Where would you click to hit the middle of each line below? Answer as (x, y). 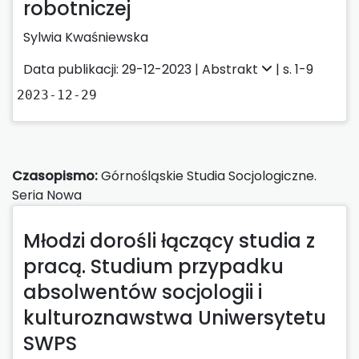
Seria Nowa (47, 195)
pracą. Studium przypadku (153, 266)
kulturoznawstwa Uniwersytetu (175, 317)
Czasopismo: (55, 175)
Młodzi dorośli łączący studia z (169, 240)
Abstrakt (232, 69)
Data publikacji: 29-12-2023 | (113, 69)
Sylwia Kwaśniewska (86, 37)
